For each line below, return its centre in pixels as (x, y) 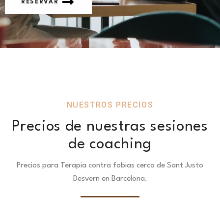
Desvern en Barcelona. (110, 179)
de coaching (110, 144)
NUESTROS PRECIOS (110, 105)
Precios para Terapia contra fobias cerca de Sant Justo (110, 165)
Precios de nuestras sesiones (110, 126)
